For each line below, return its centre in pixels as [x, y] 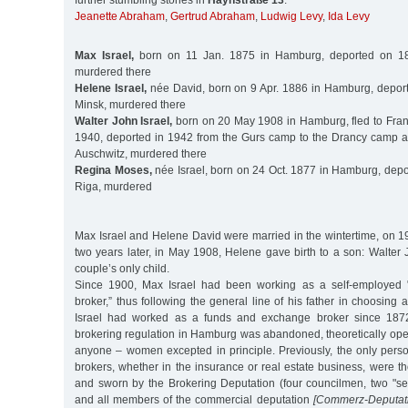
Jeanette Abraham [120, 17]
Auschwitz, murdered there [141, 153]
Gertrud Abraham [213, 17]
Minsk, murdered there [130, 104]
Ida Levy [349, 17]
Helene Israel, [111, 88]
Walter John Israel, [124, 121]
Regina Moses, [113, 170]
